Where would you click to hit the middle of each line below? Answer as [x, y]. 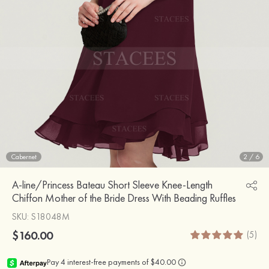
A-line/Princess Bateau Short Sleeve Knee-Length [112, 184]
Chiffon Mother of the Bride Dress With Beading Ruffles [124, 198]
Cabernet [24, 156]
